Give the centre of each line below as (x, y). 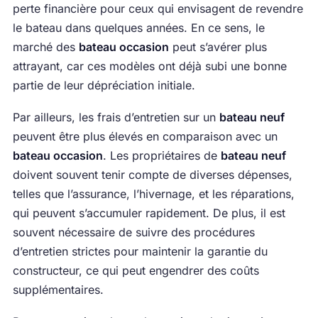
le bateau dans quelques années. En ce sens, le (138, 28)
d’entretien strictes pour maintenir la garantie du (140, 251)
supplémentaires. (58, 290)
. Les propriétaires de (161, 155)
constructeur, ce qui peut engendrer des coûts (136, 270)
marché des (45, 47)
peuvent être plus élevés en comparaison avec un (145, 136)
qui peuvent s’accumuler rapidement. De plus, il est (149, 213)
